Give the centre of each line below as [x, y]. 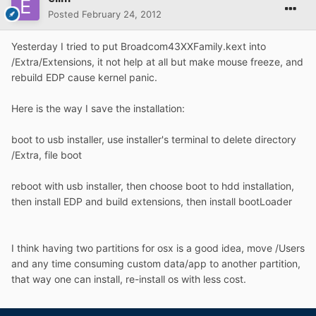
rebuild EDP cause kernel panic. [84, 78]
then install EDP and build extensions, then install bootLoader [152, 202]
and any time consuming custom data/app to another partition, [156, 264]
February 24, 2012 [122, 14]
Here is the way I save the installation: [98, 109]
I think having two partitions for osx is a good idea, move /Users [158, 248]
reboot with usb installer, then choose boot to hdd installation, [153, 186]
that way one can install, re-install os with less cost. [129, 279]
